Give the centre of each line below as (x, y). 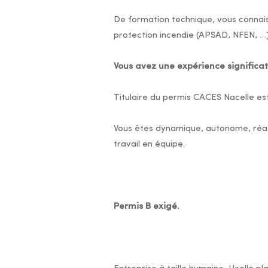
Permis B (132, 207)
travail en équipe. (149, 144)
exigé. (166, 207)
